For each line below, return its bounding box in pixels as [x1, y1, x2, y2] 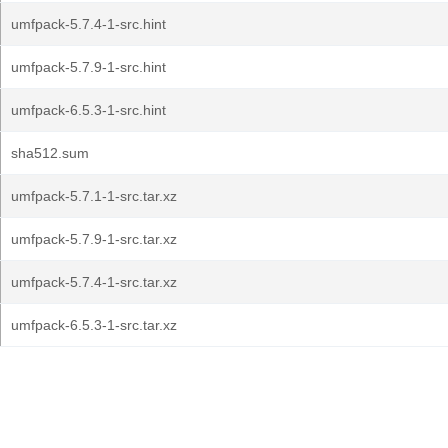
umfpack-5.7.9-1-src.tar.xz [11, 231, 177, 247]
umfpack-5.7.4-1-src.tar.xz [11, 274, 177, 290]
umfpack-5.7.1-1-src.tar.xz [11, 188, 177, 204]
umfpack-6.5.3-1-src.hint [11, 102, 166, 118]
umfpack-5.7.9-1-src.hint [11, 59, 166, 75]
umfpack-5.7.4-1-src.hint [11, 16, 166, 32]
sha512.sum [11, 145, 89, 161]
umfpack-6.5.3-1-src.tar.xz [11, 317, 177, 333]
